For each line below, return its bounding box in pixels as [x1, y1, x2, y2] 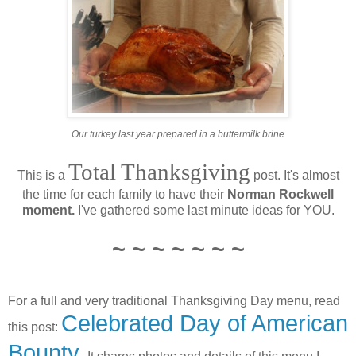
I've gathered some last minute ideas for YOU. [74, 203, 335, 217]
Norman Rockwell [227, 187, 334, 201]
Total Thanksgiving [68, 159, 250, 184]
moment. [21, 203, 75, 217]
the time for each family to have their [22, 187, 227, 201]
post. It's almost [250, 168, 339, 182]
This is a [17, 168, 68, 182]
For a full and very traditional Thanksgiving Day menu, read [8, 293, 340, 308]
